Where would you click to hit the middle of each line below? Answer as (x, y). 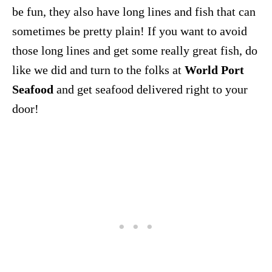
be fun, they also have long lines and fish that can (134, 12)
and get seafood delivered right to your (151, 90)
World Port (214, 70)
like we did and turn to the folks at (98, 70)
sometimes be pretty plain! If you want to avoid (130, 31)
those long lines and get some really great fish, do (135, 51)
